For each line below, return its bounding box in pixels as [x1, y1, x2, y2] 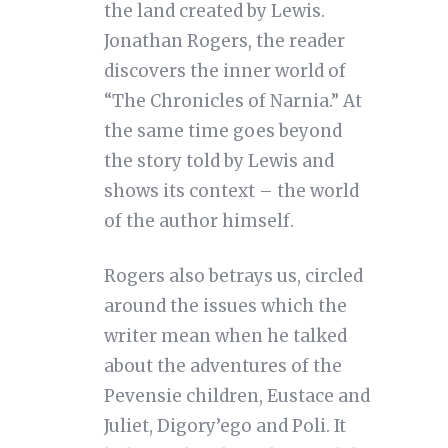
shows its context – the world [103, 180, 359, 203]
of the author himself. [103, 210, 294, 233]
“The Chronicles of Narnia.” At [103, 90, 362, 113]
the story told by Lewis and [103, 150, 334, 173]
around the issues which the [103, 295, 347, 318]
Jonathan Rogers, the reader [103, 30, 345, 53]
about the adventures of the [103, 355, 342, 378]
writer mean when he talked [103, 325, 347, 348]
